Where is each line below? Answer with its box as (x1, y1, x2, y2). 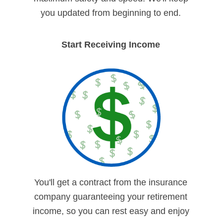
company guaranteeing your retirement (34, 192, 188, 202)
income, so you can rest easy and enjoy (32, 206, 189, 217)
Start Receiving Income (61, 39, 161, 50)
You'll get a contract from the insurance (34, 177, 188, 188)
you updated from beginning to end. (41, 7, 181, 18)
